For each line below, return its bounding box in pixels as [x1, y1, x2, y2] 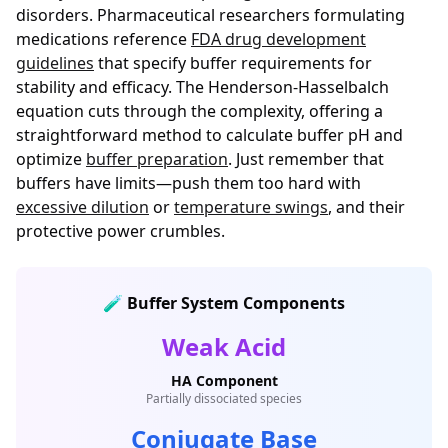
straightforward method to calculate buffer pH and [16, 124, 403, 146]
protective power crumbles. [16, 220, 225, 242]
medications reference [16, 28, 191, 50]
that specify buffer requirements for [94, 52, 372, 74]
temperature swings [174, 196, 328, 218]
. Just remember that [228, 148, 384, 170]
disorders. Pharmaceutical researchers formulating [16, 4, 405, 26]
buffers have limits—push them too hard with [16, 172, 361, 194]
